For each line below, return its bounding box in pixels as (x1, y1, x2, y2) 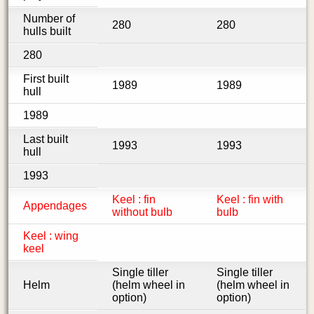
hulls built (22, 25, 71, 38)
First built (22, 73, 69, 86)
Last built (22, 133, 68, 146)
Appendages (22, 200, 87, 212)
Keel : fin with (216, 193, 283, 206)
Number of (22, 13, 75, 25)
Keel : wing (22, 230, 78, 243)
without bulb (112, 206, 173, 219)
